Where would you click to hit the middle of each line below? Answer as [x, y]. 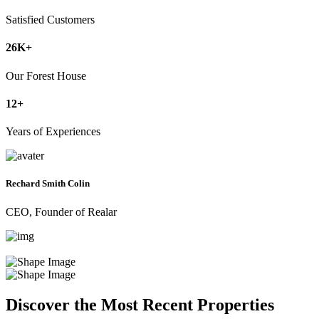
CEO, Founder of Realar [61, 211]
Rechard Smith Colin [48, 184]
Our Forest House [46, 75]
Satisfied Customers [50, 20]
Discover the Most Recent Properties [140, 304]
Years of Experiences [53, 132]
